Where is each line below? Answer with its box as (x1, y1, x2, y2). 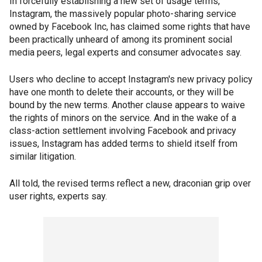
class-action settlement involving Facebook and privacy (9, 125, 236, 136)
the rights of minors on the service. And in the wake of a (9, 112, 236, 123)
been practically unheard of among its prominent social (9, 34, 232, 45)
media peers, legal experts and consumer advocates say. (9, 47, 242, 58)
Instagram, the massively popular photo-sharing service (9, 8, 236, 19)
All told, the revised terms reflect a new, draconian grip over (9, 178, 251, 189)
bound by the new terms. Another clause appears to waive (9, 99, 245, 111)
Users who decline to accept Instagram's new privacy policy (9, 74, 253, 85)
